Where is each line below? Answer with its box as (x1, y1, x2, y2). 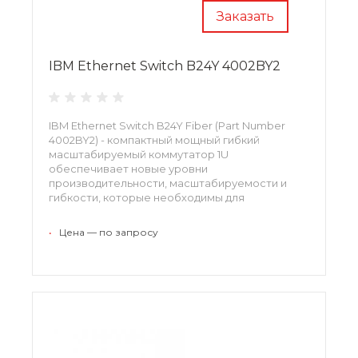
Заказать (217, 8, 274, 24)
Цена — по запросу (59, 225, 158, 238)
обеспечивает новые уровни (49, 161, 208, 175)
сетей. (49, 219, 84, 233)
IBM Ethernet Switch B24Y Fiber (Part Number (49, 118, 285, 132)
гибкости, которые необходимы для (49, 190, 245, 204)
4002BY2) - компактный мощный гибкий (49, 133, 260, 146)
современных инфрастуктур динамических (49, 205, 284, 218)
